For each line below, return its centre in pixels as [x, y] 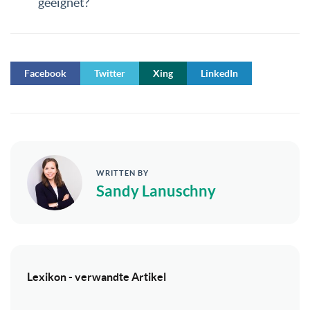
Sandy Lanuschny [156, 190]
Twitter [110, 73]
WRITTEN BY [122, 173]
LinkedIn [219, 73]
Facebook [45, 73]
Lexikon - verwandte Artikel [97, 276]
